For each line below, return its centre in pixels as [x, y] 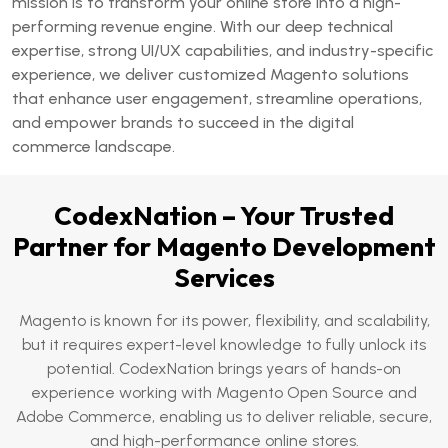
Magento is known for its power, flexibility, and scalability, [224, 320]
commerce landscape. [93, 146]
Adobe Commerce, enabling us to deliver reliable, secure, [224, 416]
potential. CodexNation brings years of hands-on [224, 368]
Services [224, 277]
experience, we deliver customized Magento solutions [210, 74]
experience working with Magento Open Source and [224, 392]
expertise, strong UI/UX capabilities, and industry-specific [222, 50]
